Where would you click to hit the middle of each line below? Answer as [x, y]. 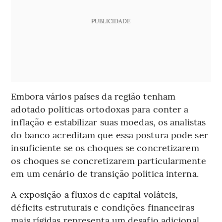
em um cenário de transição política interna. [105, 173]
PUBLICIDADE [111, 21]
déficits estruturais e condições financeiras [103, 207]
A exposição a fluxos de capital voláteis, [95, 194]
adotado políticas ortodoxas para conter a [100, 109]
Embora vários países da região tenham [93, 96]
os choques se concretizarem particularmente [109, 160]
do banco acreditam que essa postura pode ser [110, 134]
